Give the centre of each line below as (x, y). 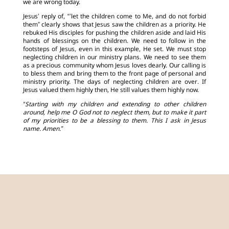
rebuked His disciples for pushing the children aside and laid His (114, 33)
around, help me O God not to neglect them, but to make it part (114, 113)
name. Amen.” (43, 129)
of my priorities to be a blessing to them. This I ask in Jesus (114, 121)
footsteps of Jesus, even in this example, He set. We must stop (114, 50)
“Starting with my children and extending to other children (114, 105)
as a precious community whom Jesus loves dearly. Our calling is (114, 66)
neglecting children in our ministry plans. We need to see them (114, 58)
